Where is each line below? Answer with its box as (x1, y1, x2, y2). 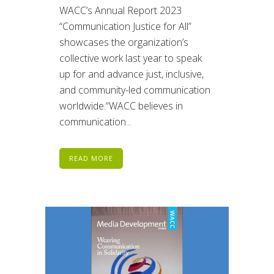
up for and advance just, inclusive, (59, 67, 204, 81)
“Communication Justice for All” (59, 19, 191, 33)
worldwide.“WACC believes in (59, 98, 183, 113)
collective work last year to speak (59, 51, 202, 65)
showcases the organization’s (59, 35, 188, 49)
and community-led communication (59, 83, 210, 97)
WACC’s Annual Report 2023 (59, 3, 182, 17)
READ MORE (69, 153, 113, 163)
